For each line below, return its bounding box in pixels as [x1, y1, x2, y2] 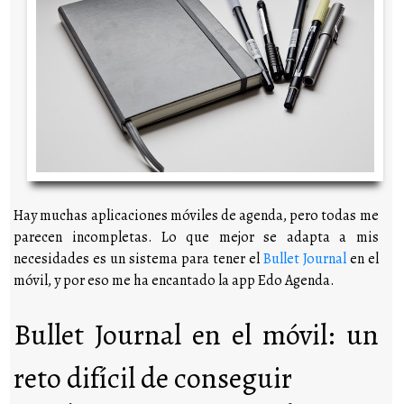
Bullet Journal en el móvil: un [14, 314, 379, 354]
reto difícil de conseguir [14, 357, 293, 398]
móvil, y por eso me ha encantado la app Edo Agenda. [14, 270, 335, 290]
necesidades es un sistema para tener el [14, 248, 263, 269]
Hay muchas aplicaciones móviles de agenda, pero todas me [14, 205, 379, 225]
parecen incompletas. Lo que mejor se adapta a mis [14, 226, 379, 247]
